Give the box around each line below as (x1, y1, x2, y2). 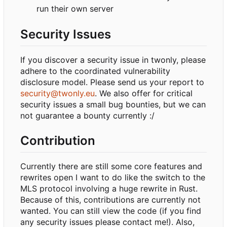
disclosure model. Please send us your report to (20, 77, 204, 87)
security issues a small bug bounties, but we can (20, 99, 206, 109)
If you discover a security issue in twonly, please (20, 54, 206, 65)
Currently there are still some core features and (20, 161, 202, 171)
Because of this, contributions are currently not (20, 194, 201, 205)
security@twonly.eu (20, 88, 95, 98)
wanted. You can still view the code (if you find (20, 205, 201, 216)
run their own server (36, 3, 113, 14)
